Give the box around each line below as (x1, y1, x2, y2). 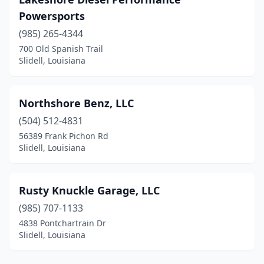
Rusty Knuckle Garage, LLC (19, 183, 160, 197)
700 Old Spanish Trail (19, 43, 103, 54)
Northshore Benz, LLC (19, 96, 134, 110)
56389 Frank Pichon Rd (19, 130, 108, 141)
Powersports (19, 9, 85, 23)
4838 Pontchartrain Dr (19, 217, 106, 229)
